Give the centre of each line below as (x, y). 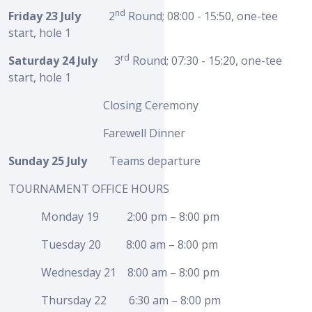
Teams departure (144, 161)
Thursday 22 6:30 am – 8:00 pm (131, 301)
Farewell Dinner (97, 133)
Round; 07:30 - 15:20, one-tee (206, 61)
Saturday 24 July (53, 61)
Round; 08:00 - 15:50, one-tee (202, 16)
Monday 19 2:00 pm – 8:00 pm (131, 217)
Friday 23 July (45, 16)
